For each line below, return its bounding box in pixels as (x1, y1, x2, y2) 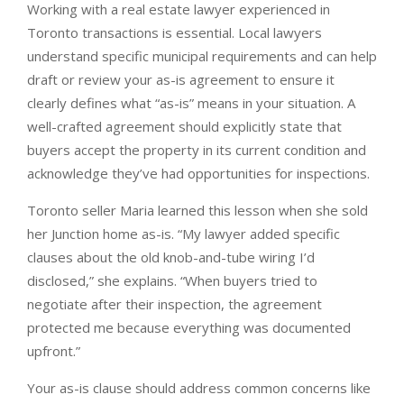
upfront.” (27, 342, 80, 360)
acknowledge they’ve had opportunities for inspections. (27, 164, 370, 182)
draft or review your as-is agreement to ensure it (27, 70, 335, 88)
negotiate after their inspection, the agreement (27, 295, 322, 313)
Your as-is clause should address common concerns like (27, 379, 371, 397)
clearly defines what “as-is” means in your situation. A (27, 94, 355, 112)
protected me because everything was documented (27, 318, 351, 336)
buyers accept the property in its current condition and (27, 141, 366, 159)
